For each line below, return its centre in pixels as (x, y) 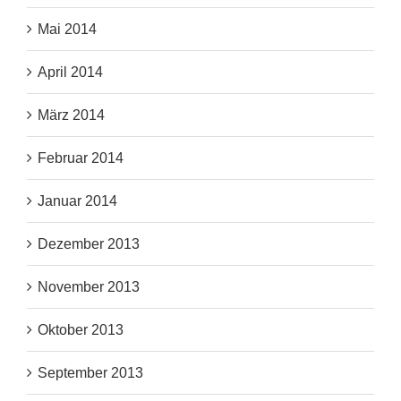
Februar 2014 (81, 158)
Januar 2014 (77, 201)
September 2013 (90, 373)
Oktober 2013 (81, 330)
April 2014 (70, 73)
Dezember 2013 (89, 244)
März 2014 (71, 115)
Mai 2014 (67, 30)
